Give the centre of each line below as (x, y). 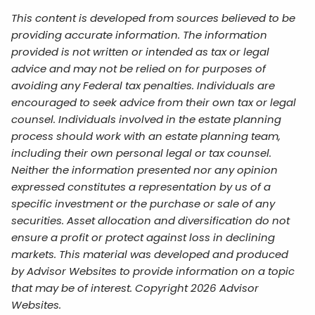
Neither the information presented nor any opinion (145, 170)
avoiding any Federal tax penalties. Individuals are (143, 85)
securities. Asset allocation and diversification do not (151, 220)
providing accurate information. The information (140, 35)
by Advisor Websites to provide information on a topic (153, 271)
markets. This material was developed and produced (150, 254)
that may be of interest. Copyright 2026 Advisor (135, 288)
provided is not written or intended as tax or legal (141, 52)
